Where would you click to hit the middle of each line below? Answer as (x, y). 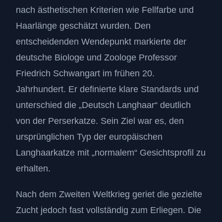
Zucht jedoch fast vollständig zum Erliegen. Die (109, 210)
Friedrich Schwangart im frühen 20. (85, 74)
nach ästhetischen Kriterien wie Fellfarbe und (105, 10)
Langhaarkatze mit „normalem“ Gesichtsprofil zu (111, 153)
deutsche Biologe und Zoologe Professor (96, 58)
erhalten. (33, 169)
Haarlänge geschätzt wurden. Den (83, 26)
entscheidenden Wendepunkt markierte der (101, 42)
